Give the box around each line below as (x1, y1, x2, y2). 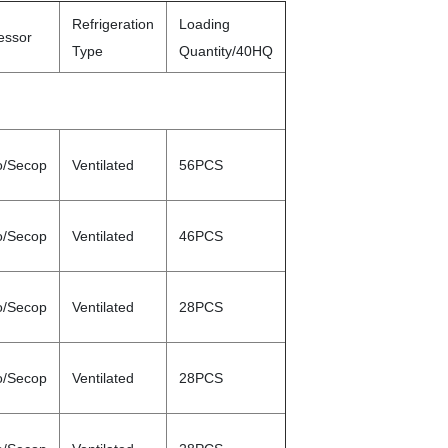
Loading (179, 16, 230, 32)
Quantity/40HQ (179, 43, 273, 59)
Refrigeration (72, 16, 154, 32)
